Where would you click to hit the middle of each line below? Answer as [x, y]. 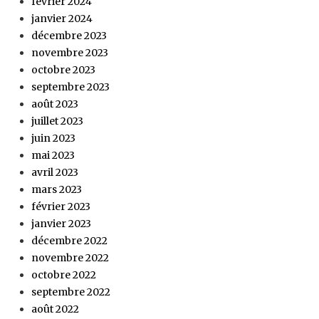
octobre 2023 [63, 69]
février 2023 [61, 206]
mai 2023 [53, 155]
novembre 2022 [70, 257]
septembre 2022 [71, 292]
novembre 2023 [70, 52]
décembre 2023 [69, 35]
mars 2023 [57, 189]
